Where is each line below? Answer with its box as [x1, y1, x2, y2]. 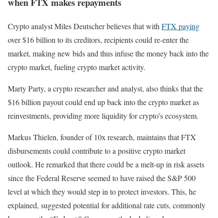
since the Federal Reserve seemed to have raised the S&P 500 [8, 173, 196, 183]
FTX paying [162, 21, 200, 32]
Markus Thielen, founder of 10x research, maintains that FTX [8, 132, 196, 143]
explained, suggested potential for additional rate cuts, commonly [8, 200, 205, 211]
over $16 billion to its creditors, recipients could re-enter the [8, 35, 189, 45]
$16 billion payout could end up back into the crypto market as [8, 97, 199, 108]
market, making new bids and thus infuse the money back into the [8, 48, 209, 59]
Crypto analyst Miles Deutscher [8, 21, 107, 32]
